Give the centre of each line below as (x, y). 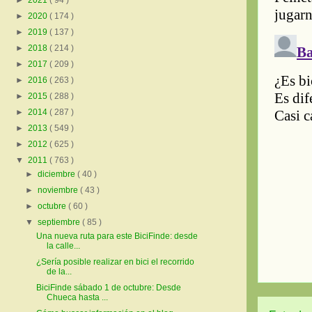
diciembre (58, 174)
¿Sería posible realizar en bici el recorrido (115, 262)
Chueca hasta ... (77, 298)
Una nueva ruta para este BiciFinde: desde (117, 236)
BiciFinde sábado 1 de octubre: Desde (108, 288)
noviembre (59, 190)
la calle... (63, 246)
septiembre (60, 223)
